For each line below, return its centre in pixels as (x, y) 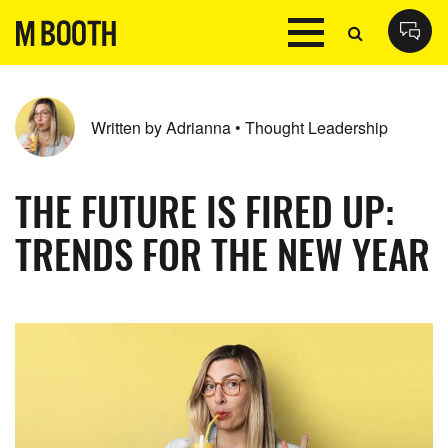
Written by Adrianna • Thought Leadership (239, 127)
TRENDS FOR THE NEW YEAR (222, 253)
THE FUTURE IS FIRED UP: (204, 210)
